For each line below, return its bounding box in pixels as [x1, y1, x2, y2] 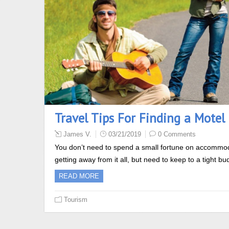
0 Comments [158, 130, 196, 139]
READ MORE [59, 172, 99, 180]
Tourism [64, 196, 87, 204]
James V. [63, 130, 91, 139]
